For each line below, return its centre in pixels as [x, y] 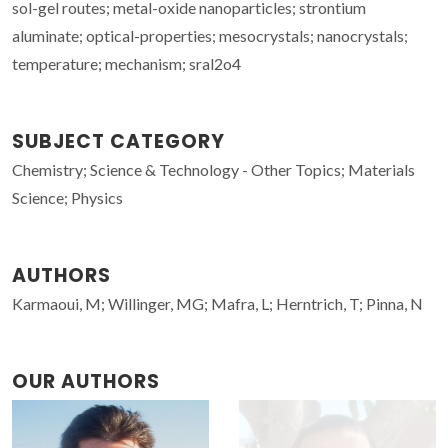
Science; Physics [67, 197]
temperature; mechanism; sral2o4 [126, 63]
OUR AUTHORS [86, 381]
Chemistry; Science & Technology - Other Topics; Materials [213, 169]
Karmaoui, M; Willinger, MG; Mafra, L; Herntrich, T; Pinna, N [217, 303]
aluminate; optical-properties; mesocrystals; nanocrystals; [210, 35]
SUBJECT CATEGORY [118, 141]
